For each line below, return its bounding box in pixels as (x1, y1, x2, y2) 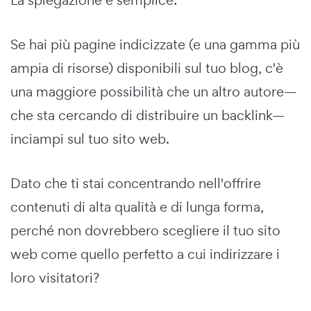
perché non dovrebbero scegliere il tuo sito (10, 221, 280, 239)
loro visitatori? (10, 268, 99, 287)
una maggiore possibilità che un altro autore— (10, 82, 296, 101)
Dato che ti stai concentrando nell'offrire (10, 174, 261, 192)
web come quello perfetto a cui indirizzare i (10, 244, 280, 263)
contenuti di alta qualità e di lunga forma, (10, 197, 264, 216)
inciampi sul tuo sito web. (10, 129, 169, 148)
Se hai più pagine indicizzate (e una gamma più (10, 35, 300, 53)
